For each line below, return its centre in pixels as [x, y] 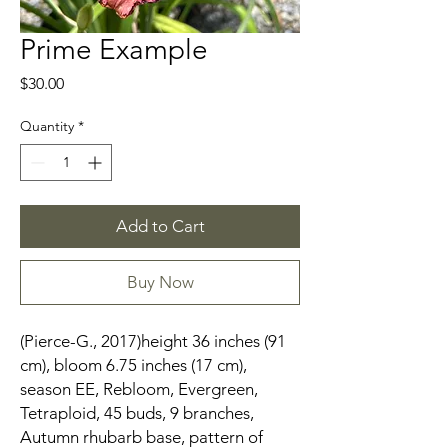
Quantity [47, 126]
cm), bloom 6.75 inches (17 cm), [133, 365]
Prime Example [114, 50]
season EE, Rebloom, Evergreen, [139, 389]
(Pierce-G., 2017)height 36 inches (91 [153, 341]
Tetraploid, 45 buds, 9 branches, [139, 413]
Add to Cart [160, 226]
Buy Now [160, 282]
